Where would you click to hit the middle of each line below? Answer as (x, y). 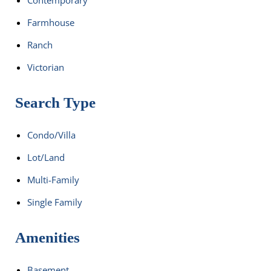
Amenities (47, 237)
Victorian (46, 67)
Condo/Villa (51, 135)
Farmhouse (51, 22)
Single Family (55, 202)
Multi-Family (53, 179)
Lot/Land (46, 157)
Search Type (55, 102)
